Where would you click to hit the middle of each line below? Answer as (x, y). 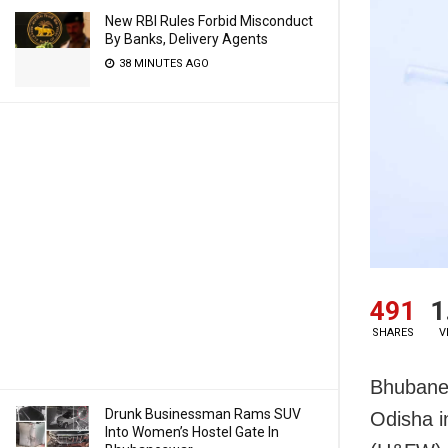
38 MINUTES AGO (162, 63)
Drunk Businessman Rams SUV (203, 414)
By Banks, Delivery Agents (186, 39)
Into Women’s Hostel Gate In (192, 432)
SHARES (392, 332)
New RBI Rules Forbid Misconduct (209, 21)
